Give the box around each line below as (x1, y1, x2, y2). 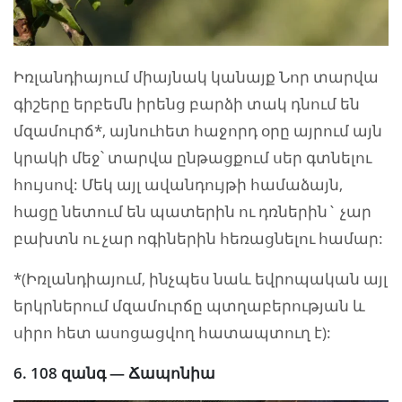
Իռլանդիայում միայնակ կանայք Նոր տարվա (13, 66, 379, 87)
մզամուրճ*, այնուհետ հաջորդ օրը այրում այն (13, 119, 382, 141)
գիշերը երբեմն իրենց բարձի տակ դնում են (13, 92, 360, 114)
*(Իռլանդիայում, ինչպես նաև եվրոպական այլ (13, 267, 388, 289)
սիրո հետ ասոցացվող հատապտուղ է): (13, 321, 331, 343)
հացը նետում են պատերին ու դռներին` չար (13, 200, 371, 222)
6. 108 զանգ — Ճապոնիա (13, 362, 215, 383)
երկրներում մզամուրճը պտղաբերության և (13, 294, 365, 316)
